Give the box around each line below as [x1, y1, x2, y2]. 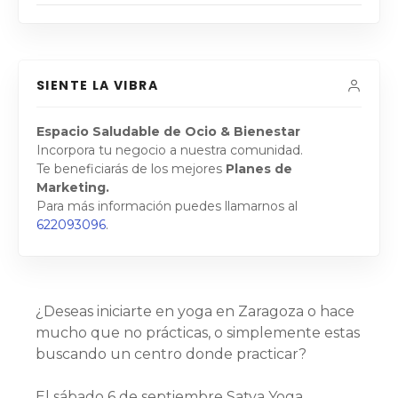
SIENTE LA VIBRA [36, 76, 158, 95]
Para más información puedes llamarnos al [36, 198, 298, 215]
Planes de [226, 161, 292, 178]
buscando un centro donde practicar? [36, 346, 306, 363]
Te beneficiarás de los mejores [36, 161, 226, 178]
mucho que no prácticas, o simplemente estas [36, 324, 360, 342]
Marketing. [36, 179, 109, 196]
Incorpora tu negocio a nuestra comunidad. [36, 142, 303, 159]
